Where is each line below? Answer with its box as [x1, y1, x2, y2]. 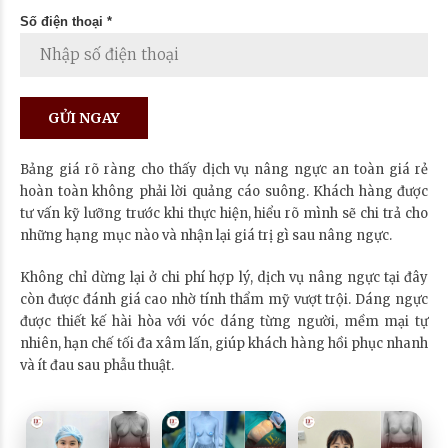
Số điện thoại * [20, 13, 112, 29]
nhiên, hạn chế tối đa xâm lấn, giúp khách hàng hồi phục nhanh [20, 334, 428, 352]
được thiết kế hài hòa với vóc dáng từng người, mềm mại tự [20, 312, 428, 330]
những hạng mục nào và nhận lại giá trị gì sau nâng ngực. [20, 226, 392, 244]
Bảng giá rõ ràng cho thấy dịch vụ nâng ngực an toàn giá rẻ [20, 160, 428, 178]
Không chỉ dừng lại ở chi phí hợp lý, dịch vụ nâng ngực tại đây [20, 268, 428, 286]
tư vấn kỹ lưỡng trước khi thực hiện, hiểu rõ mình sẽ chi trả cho [20, 204, 428, 222]
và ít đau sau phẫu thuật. [20, 356, 174, 374]
